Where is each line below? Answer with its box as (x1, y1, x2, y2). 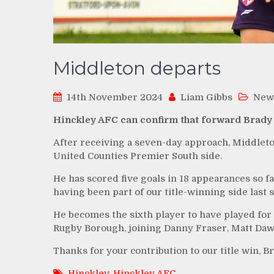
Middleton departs (53, 56, 221, 80)
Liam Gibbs (180, 91, 232, 103)
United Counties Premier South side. (53, 150, 222, 161)
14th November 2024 (67, 91, 163, 103)
